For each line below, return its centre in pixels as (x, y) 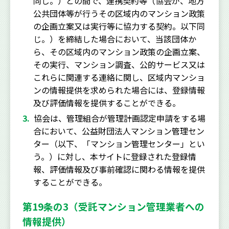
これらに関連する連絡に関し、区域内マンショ (119, 77)
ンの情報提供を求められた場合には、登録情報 (119, 90)
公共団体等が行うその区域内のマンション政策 (119, 13)
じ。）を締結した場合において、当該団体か (114, 39)
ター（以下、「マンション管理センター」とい (119, 143)
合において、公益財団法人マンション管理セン (119, 131)
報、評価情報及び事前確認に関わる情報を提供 (119, 169)
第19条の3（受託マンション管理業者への (113, 206)
